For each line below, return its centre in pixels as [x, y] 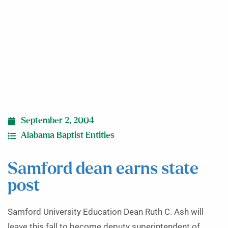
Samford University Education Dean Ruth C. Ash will [106, 212]
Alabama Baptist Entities [68, 135]
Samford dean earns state [103, 169]
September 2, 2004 [58, 121]
